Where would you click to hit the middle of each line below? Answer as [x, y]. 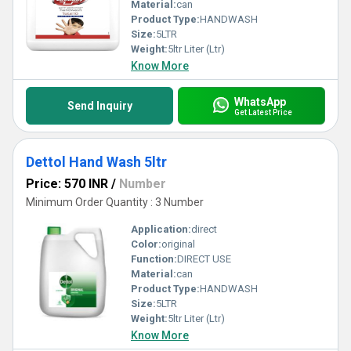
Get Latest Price [263, 112]
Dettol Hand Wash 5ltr [96, 162]
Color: [146, 244]
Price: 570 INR [67, 184]
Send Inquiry [100, 106]
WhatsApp [260, 101]
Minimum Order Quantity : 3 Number [115, 202]
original [178, 244]
